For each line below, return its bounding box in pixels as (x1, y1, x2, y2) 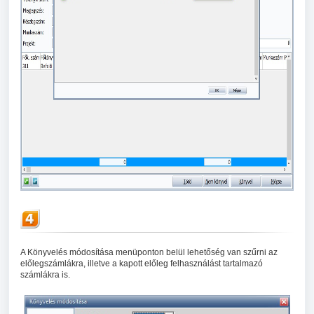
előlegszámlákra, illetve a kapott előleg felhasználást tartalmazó (20, 259, 263, 269)
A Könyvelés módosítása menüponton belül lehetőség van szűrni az (20, 247, 278, 258)
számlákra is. (20, 270, 70, 280)
